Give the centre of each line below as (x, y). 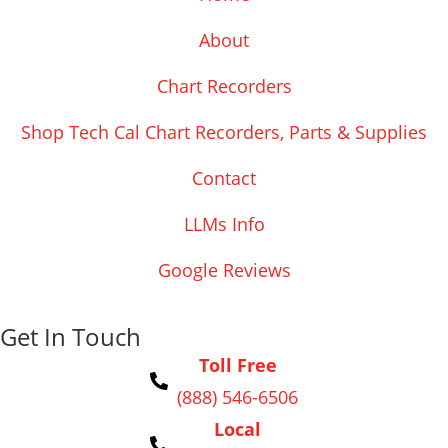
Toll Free (237, 365)
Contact (224, 178)
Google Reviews (224, 270)
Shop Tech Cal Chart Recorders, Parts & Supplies (224, 132)
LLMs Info (224, 224)
